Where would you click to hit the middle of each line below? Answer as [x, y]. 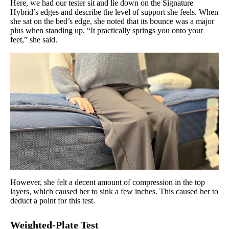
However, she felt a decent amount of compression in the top [108, 182]
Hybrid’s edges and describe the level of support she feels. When [114, 12]
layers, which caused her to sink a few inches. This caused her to [114, 192]
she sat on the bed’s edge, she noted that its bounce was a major [112, 21]
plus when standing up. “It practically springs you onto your [107, 31]
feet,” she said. [35, 40]
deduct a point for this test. [53, 201]
